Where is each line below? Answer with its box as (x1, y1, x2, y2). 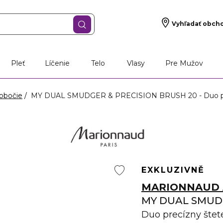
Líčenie (45, 59, 70, 68)
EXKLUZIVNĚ (141, 165, 205, 175)
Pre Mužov (165, 59, 203, 68)
